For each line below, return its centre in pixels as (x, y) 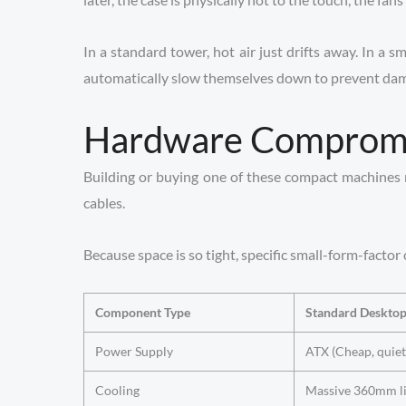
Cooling (117, 390)
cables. (104, 203)
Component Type (143, 312)
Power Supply (134, 351)
